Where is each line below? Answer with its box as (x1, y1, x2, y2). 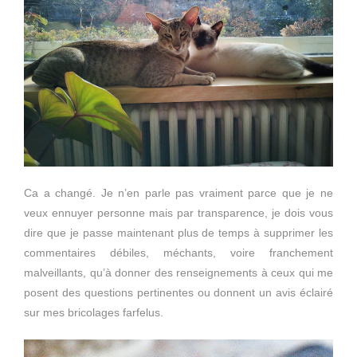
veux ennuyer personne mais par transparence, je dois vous (24, 206, 333, 219)
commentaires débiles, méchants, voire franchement (24, 245, 333, 259)
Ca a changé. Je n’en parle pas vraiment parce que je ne (24, 186, 333, 199)
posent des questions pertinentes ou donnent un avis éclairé (24, 285, 333, 299)
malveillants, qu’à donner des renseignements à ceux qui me (24, 265, 333, 279)
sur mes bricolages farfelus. (24, 305, 163, 319)
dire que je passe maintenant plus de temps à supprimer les (24, 226, 333, 239)
